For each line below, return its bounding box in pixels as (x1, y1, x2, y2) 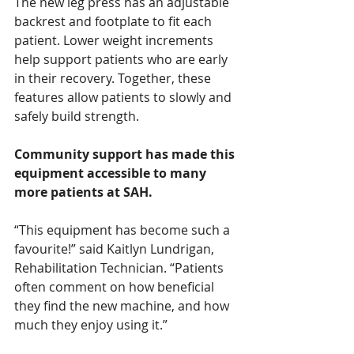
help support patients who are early (14, 50, 231, 68)
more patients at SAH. (14, 183, 153, 201)
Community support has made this (14, 145, 238, 163)
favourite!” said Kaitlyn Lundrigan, (14, 239, 217, 258)
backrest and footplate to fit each (14, 12, 215, 30)
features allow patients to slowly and (14, 88, 235, 106)
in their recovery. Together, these (14, 69, 214, 87)
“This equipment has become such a (14, 220, 233, 239)
